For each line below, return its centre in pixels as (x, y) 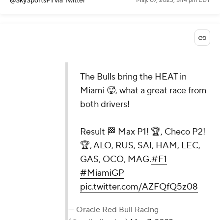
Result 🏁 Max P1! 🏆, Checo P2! (142, 132)
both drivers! (105, 104)
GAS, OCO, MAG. (115, 159)
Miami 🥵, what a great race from (143, 90)
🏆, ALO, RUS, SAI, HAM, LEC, (140, 145)
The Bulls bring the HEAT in (133, 77)
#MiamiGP (102, 173)
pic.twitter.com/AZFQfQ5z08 (139, 187)
